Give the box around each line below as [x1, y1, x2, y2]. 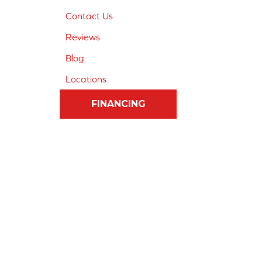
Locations [65, 74, 106, 85]
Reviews [65, 32, 100, 43]
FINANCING [91, 98, 146, 110]
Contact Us [65, 11, 113, 22]
